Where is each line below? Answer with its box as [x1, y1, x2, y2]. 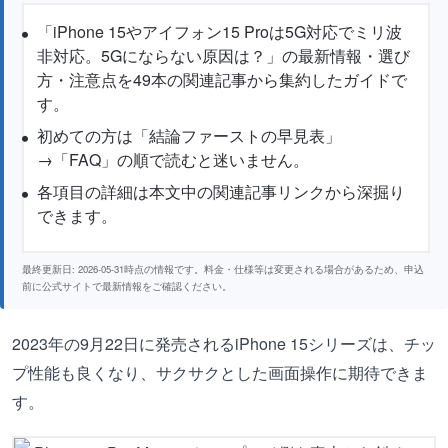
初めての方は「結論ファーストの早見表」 [37, 124, 342, 147]
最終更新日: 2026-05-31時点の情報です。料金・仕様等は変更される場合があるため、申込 [22, 262, 424, 276]
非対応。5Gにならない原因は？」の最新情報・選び [37, 44, 411, 67]
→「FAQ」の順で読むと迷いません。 [37, 148, 310, 171]
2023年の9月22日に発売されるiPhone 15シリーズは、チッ [12, 332, 436, 355]
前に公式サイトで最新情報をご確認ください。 [22, 279, 232, 293]
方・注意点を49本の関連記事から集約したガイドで [37, 68, 408, 91]
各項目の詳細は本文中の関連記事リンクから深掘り [37, 180, 406, 203]
